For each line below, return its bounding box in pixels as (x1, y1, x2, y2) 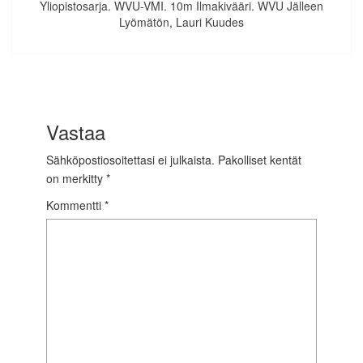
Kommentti (46, 196, 105, 213)
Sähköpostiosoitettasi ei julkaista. (46, 151, 215, 168)
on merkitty (46, 169, 106, 186)
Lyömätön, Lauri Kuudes (119, 14, 244, 31)
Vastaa (46, 117, 105, 146)
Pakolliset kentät (218, 151, 301, 168)
